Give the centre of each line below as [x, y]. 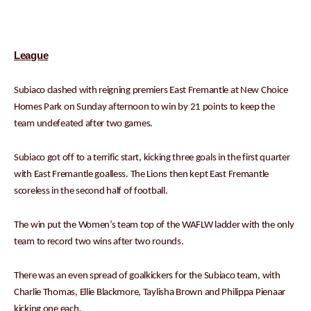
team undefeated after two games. [84, 124]
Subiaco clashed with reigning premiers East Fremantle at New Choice [151, 91]
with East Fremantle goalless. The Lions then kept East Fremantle [142, 175]
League [31, 56]
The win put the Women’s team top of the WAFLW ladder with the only [154, 226]
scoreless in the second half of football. [91, 192]
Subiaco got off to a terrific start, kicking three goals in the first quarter [152, 158]
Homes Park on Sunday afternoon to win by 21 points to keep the [144, 108]
